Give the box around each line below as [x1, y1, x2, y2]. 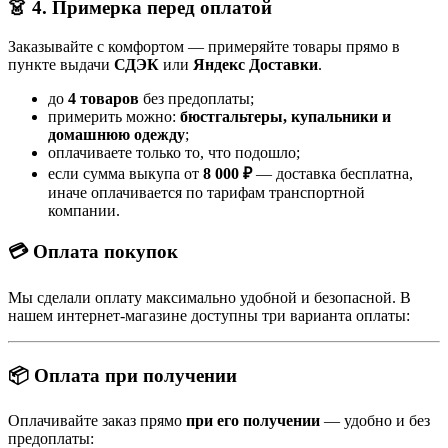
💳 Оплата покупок [8, 241, 178, 263]
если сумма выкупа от [48, 164, 203, 182]
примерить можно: [48, 107, 180, 125]
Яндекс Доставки [193, 55, 318, 73]
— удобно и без [320, 412, 430, 430]
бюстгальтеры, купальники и [180, 107, 391, 125]
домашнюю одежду [48, 125, 185, 143]
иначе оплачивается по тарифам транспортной [48, 183, 365, 201]
